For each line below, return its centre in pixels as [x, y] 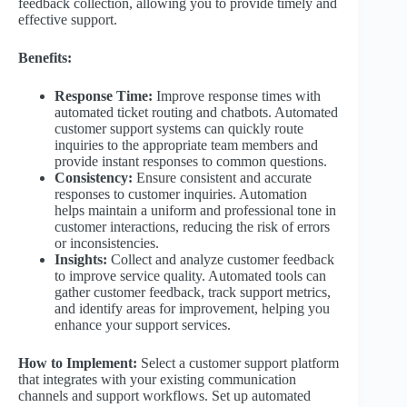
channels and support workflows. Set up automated [164, 396]
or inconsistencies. [107, 243]
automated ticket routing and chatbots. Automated [196, 113]
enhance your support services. [143, 325]
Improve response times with [237, 96]
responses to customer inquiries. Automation [181, 194]
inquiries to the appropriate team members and [186, 145]
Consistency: [94, 178]
